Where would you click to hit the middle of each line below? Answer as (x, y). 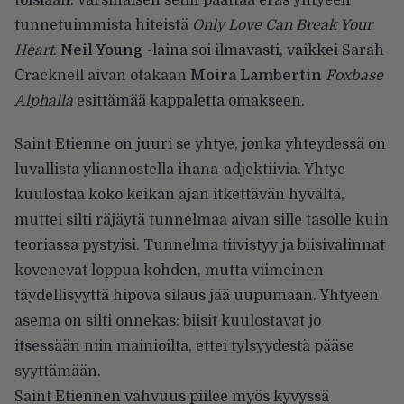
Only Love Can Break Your (282, 25)
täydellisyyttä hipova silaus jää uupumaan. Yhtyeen (197, 295)
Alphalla (46, 101)
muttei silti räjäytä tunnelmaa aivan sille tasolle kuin (202, 220)
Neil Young (102, 50)
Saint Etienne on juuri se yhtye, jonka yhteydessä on (200, 144)
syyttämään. (58, 371)
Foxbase (354, 75)
